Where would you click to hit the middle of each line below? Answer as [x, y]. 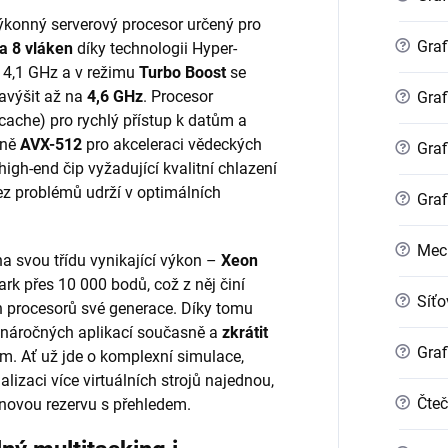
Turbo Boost [182, 72]
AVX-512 [51, 144]
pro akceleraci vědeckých [172, 144]
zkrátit [245, 332]
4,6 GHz [115, 96]
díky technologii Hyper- [155, 48]
